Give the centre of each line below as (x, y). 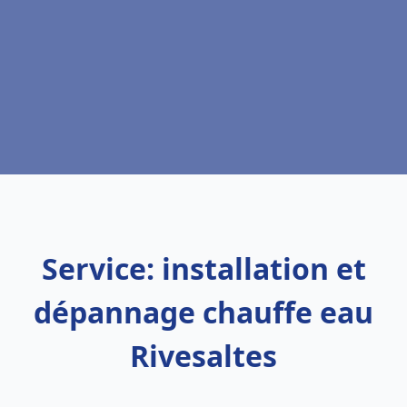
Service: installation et (203, 268)
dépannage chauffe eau (203, 312)
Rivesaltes (203, 356)
